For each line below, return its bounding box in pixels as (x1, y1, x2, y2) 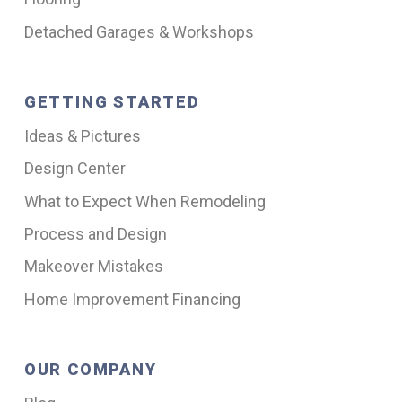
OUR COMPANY (23, 359, 157, 379)
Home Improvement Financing (23, 289, 240, 309)
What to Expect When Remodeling (23, 191, 266, 211)
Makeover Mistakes (23, 257, 163, 276)
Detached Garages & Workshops (23, 22, 254, 41)
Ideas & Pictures (23, 126, 141, 145)
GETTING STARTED (23, 92, 200, 111)
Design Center (23, 159, 126, 179)
